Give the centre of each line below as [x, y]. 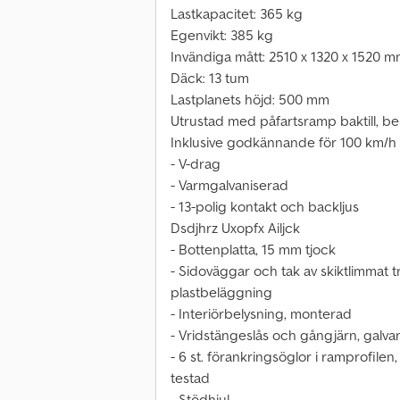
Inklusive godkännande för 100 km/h [283, 142]
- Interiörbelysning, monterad [261, 314]
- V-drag [196, 164]
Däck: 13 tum [210, 78]
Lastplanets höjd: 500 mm [250, 100]
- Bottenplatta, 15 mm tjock [253, 250]
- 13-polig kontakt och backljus [265, 207]
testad [190, 378]
